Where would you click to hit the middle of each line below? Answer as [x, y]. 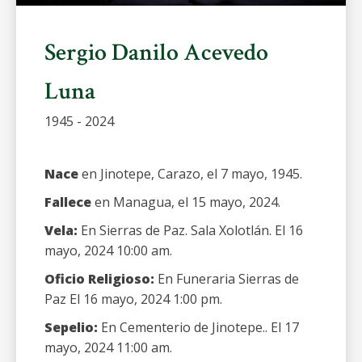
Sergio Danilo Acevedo [156, 53]
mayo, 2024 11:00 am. [108, 347]
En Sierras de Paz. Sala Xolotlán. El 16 [190, 230]
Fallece [68, 202]
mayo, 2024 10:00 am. [108, 250]
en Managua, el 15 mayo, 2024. [186, 202]
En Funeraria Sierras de [227, 279]
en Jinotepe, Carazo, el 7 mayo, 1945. [190, 174]
